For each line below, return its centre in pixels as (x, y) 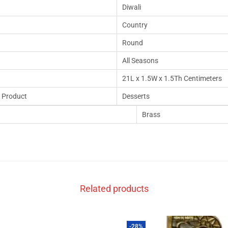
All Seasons (140, 61)
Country (135, 25)
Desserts (136, 96)
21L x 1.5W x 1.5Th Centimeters (172, 78)
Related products (114, 189)
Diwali (132, 7)
